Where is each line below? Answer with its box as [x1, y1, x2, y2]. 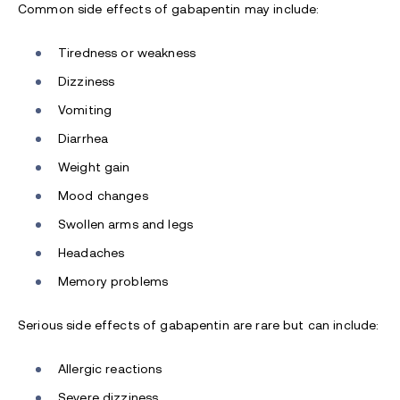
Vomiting [58, 103, 112, 118]
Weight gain [58, 160, 130, 175]
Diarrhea [58, 131, 109, 146]
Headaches [58, 246, 125, 261]
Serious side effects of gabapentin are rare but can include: [18, 318, 379, 333]
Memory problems [58, 274, 169, 289]
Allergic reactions [58, 362, 162, 377]
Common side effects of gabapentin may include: [18, 2, 320, 17]
